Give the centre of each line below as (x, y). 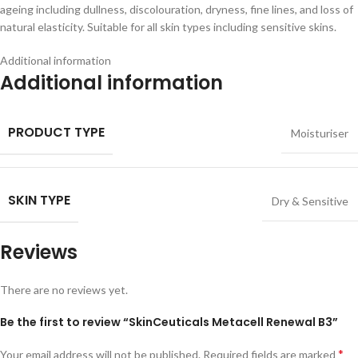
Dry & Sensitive (310, 201)
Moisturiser (320, 133)
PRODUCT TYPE (56, 132)
